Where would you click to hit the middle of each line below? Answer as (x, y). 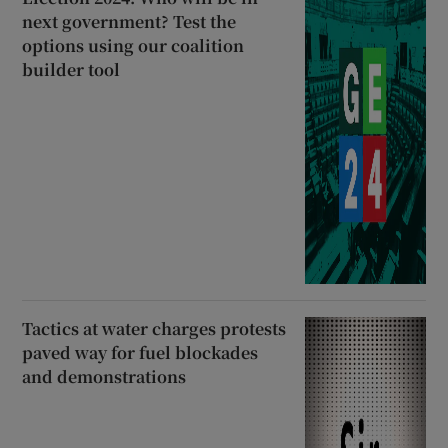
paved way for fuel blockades (140, 353)
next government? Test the (129, 22)
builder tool (71, 70)
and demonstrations (104, 377)
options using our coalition (133, 46)
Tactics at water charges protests (154, 329)
